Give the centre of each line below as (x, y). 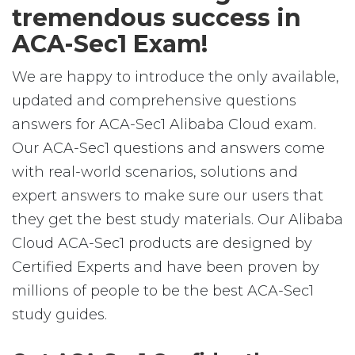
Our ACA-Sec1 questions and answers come (168, 148)
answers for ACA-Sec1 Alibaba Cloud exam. (164, 124)
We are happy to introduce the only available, (176, 77)
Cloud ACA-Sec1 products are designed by (162, 243)
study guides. (59, 315)
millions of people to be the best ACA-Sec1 (163, 291)
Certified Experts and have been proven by (166, 267)
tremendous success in (157, 18)
